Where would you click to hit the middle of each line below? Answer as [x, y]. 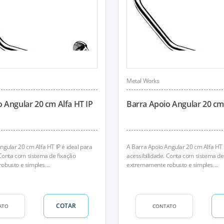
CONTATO [164, 206]
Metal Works [143, 81]
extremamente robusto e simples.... [172, 165]
